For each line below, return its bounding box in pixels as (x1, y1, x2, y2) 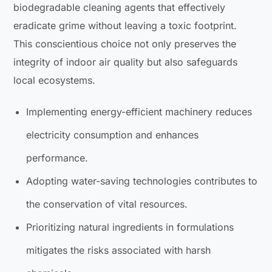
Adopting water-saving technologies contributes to (26, 174, 258, 187)
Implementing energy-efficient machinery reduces (26, 105, 253, 118)
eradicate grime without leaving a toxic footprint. (13, 19, 237, 32)
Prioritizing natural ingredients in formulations (26, 220, 234, 233)
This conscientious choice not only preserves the (13, 37, 237, 50)
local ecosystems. (13, 73, 96, 86)
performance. (26, 151, 89, 164)
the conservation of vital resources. (26, 197, 188, 210)
